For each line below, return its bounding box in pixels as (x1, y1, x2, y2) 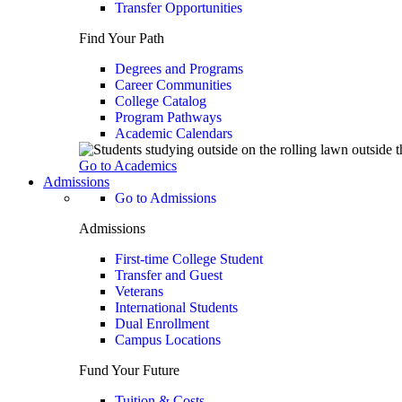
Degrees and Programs (115, 61, 243, 76)
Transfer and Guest (115, 267, 223, 283)
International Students (115, 300, 238, 315)
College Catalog (115, 93, 206, 109)
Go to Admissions (115, 190, 216, 205)
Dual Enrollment (115, 316, 209, 331)
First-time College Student (115, 251, 263, 267)
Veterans (115, 284, 163, 299)
